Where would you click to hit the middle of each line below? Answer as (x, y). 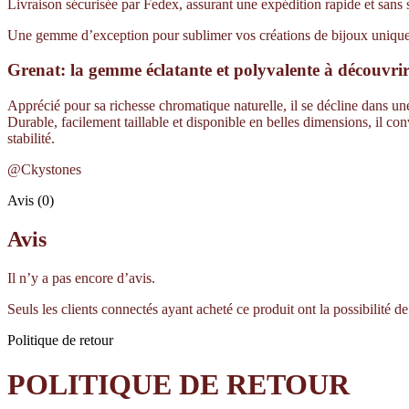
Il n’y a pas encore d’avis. (81, 278)
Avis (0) (31, 201)
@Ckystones (44, 170)
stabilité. (31, 139)
